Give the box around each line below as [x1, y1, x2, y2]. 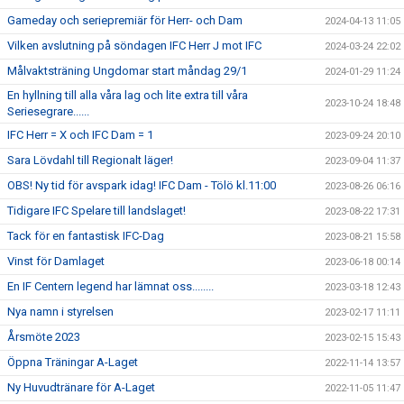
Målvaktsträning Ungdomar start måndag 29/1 [7, 64, 247, 78]
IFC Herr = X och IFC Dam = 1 [7, 128, 153, 142]
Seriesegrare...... [7, 105, 89, 118]
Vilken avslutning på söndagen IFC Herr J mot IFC [7, 39, 262, 52]
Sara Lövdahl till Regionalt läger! [7, 153, 173, 167]
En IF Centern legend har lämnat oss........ [7, 280, 214, 293]
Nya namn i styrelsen [7, 305, 114, 318]
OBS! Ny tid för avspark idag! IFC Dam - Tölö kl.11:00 [7, 179, 276, 192]
